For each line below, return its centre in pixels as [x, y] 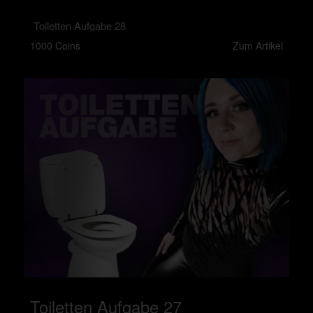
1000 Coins [55, 45]
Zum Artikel [258, 45]
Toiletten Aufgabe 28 [80, 26]
